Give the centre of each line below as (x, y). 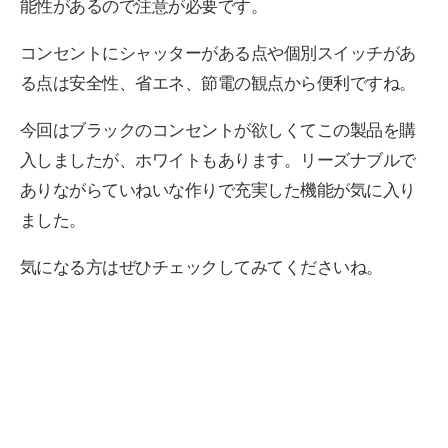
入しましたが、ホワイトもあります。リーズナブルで (218, 161)
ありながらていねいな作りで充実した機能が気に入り (218, 191)
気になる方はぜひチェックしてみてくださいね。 (201, 268)
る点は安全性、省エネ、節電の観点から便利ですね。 (218, 84)
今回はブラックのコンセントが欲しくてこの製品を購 (218, 131)
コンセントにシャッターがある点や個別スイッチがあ (218, 54)
